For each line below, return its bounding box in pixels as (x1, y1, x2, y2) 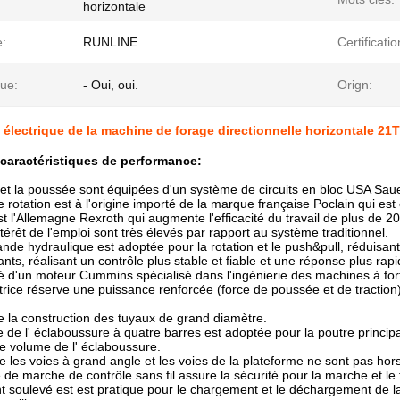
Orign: (337, 78, 372, 92)
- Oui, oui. (83, 78, 138, 92)
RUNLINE (83, 35, 137, 49)
